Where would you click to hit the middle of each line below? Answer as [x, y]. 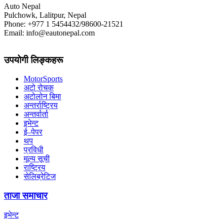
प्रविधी [34, 150]
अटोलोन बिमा [42, 97]
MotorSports [43, 79]
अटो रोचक [39, 88]
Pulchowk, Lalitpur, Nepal [45, 15]
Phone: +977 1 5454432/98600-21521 [64, 24]
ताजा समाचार [26, 196]
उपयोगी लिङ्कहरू [34, 60]
